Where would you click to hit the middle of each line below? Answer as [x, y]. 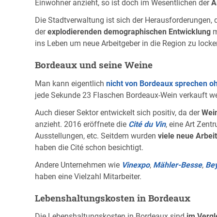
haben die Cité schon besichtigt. [89, 147]
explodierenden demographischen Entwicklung [129, 32]
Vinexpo [136, 165]
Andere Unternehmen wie [78, 165]
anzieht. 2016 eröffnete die [82, 124]
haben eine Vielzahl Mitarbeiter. [88, 176]
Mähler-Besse [178, 165]
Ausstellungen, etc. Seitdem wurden [96, 136]
